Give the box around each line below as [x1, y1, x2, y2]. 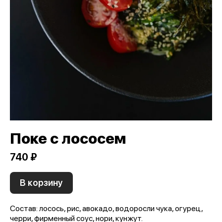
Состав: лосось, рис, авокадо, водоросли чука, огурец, [10, 203, 203, 213]
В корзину [20, 177, 63, 188]
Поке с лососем [10, 129, 126, 147]
